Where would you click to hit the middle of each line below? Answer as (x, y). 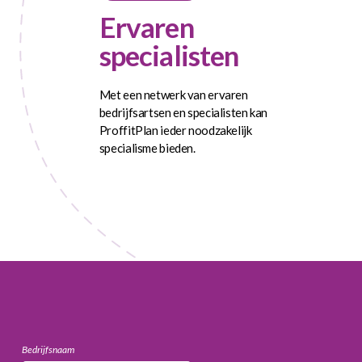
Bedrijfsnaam (48, 349)
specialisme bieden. (147, 147)
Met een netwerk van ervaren (173, 94)
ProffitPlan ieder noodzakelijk (175, 130)
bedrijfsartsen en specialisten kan (183, 112)
